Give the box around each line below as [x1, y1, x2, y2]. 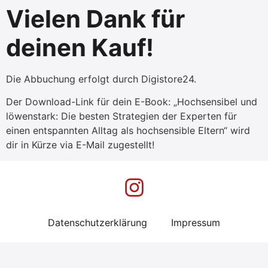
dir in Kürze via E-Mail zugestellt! [6, 139, 154, 151]
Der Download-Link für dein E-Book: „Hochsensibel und [6, 96, 257, 108]
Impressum [171, 216, 220, 229]
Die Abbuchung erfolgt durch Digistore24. [6, 73, 196, 85]
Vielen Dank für [6, 4, 185, 33]
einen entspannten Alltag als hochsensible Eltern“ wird [6, 124, 250, 137]
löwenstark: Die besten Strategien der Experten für [6, 110, 237, 123]
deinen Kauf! [6, 33, 154, 62]
